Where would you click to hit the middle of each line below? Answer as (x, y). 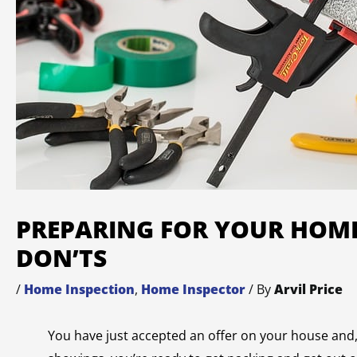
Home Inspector (193, 289)
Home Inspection (79, 289)
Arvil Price (308, 289)
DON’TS (61, 258)
